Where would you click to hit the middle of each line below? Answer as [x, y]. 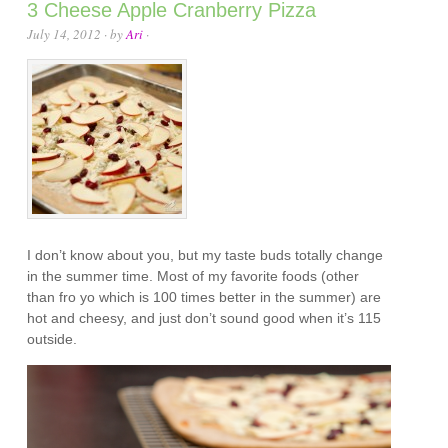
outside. [52, 339]
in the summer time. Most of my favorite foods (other [193, 276]
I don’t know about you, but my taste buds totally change [205, 255]
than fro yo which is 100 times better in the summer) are [204, 297]
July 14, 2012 [64, 34]
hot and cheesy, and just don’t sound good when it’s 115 [204, 318]
